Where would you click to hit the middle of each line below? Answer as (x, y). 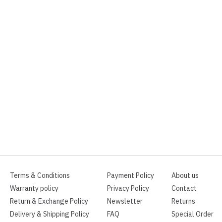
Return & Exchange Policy (49, 201)
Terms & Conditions (40, 176)
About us (185, 176)
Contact (184, 189)
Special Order (192, 214)
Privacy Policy (128, 189)
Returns (183, 201)
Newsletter (125, 201)
